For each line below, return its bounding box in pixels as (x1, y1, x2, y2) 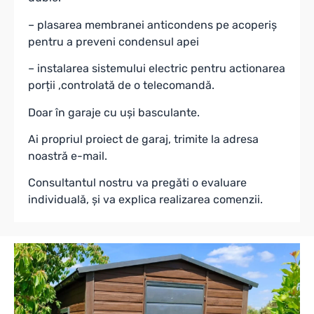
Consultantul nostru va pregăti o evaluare (28, 176, 247, 190)
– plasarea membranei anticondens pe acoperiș (28, 18, 277, 32)
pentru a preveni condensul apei (28, 34, 199, 48)
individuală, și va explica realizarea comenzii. (28, 193, 263, 207)
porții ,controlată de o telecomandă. (28, 78, 214, 93)
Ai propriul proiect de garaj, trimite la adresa (28, 132, 259, 146)
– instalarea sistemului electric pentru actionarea (28, 62, 285, 76)
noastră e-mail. (28, 149, 107, 163)
